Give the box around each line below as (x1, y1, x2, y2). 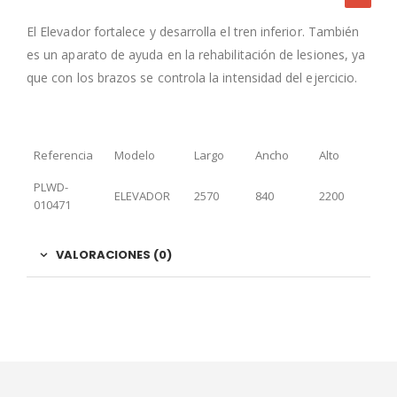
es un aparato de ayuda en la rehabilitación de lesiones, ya (27, 45, 366, 63)
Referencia (34, 146, 93, 163)
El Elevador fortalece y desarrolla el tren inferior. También (27, 22, 360, 40)
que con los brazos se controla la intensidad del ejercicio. (27, 68, 358, 86)
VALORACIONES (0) (56, 245, 172, 263)
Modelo (114, 146, 155, 163)
